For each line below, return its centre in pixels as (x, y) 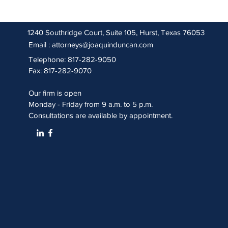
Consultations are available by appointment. (101, 115)
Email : (40, 45)
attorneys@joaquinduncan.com (103, 45)
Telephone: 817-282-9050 (73, 59)
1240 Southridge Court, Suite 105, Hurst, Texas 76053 (116, 32)
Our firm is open (55, 93)
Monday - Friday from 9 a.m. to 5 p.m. (91, 104)
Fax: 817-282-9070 (60, 70)
